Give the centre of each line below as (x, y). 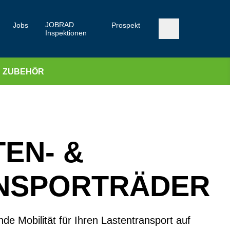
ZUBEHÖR (23, 71)
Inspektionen (66, 33)
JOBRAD (60, 25)
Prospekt (126, 25)
